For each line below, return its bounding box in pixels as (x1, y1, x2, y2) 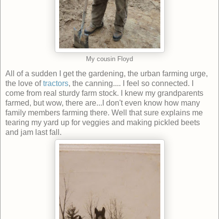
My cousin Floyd (86, 56, 133, 63)
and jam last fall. (5, 128, 62, 137)
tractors (43, 79, 68, 88)
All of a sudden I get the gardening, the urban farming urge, (5, 69, 208, 78)
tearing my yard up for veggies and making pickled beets (5, 118, 200, 127)
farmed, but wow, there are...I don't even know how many (5, 99, 200, 108)
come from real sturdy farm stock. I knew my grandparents (5, 89, 203, 98)
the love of (5, 79, 43, 88)
